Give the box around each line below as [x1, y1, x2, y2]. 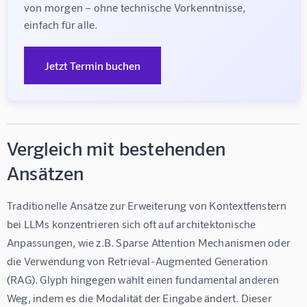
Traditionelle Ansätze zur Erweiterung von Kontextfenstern [7, 199, 289, 212]
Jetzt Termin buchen [45, 59, 140, 73]
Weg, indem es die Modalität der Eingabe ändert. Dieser [7, 291, 275, 305]
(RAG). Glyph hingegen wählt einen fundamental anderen [7, 273, 282, 286]
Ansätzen [7, 161, 84, 185]
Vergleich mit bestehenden [7, 136, 225, 160]
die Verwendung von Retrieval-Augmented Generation [7, 254, 271, 268]
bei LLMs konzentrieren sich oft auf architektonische [7, 217, 258, 231]
